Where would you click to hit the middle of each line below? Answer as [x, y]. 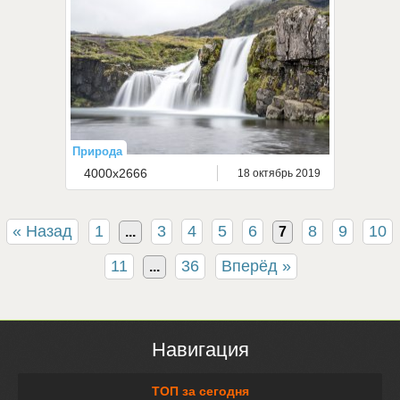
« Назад [42, 231]
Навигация [200, 350]
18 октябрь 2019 [279, 173]
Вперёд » [256, 266]
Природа [97, 151]
